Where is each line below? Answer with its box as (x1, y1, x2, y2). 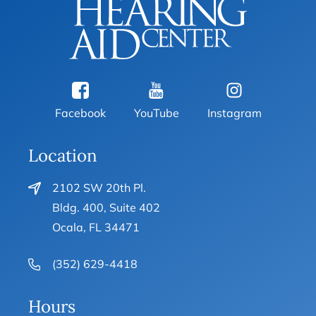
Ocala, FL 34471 (52, 219, 140, 234)
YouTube (133, 105, 179, 120)
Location (28, 144, 98, 166)
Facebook (54, 105, 106, 120)
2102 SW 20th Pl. (52, 180, 147, 195)
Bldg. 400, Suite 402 (52, 200, 161, 214)
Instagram (207, 105, 262, 120)
